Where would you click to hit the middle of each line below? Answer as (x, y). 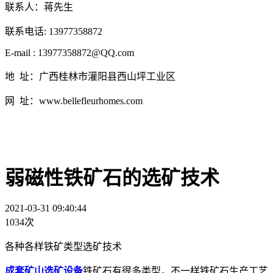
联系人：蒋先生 (43, 7)
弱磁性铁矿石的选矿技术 (112, 178)
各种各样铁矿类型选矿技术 (63, 247)
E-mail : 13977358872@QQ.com (69, 53)
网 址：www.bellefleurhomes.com (74, 101)
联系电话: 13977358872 (54, 32)
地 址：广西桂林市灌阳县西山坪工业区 (90, 77)
